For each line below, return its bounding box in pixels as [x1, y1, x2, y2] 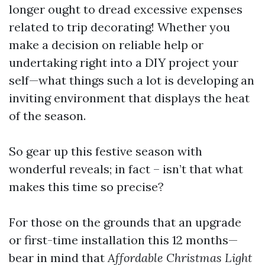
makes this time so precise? [9, 179, 164, 195]
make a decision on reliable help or [9, 37, 203, 53]
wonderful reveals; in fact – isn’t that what [9, 161, 243, 177]
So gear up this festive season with [9, 144, 202, 159]
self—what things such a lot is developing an [9, 73, 254, 88]
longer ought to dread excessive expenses [9, 2, 243, 17]
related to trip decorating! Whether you [9, 20, 230, 35]
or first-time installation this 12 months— [9, 232, 238, 248]
